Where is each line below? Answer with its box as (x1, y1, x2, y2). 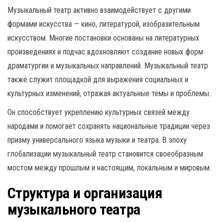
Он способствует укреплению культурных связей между (7, 107, 190, 117)
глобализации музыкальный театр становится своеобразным (7, 149, 203, 159)
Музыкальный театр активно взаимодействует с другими (7, 5, 191, 15)
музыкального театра (7, 200, 141, 218)
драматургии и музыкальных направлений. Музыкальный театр (7, 60, 208, 70)
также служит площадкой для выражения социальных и (7, 74, 188, 84)
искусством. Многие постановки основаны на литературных (7, 33, 199, 43)
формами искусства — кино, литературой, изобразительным (7, 19, 200, 29)
